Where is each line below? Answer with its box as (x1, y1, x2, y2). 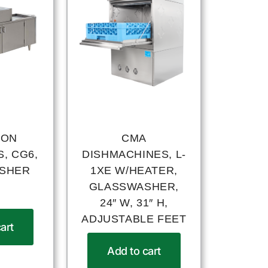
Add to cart (107, 245, 161, 258)
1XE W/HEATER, (90, 165, 178, 177)
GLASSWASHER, (89, 181, 179, 193)
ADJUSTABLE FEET (81, 213, 187, 226)
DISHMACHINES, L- (82, 148, 186, 161)
